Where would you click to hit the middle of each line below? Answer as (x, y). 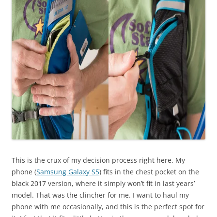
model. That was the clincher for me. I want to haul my (100, 195)
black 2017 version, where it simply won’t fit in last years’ (103, 183)
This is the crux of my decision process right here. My (98, 160)
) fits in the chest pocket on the (149, 171)
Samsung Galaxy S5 (68, 171)
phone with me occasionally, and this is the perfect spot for (108, 206)
